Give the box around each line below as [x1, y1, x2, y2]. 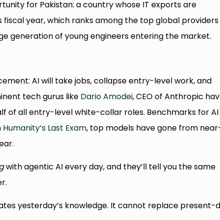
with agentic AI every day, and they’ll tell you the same [4, 161, 216, 172]
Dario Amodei [81, 90, 133, 102]
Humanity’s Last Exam [3, 122, 87, 134]
